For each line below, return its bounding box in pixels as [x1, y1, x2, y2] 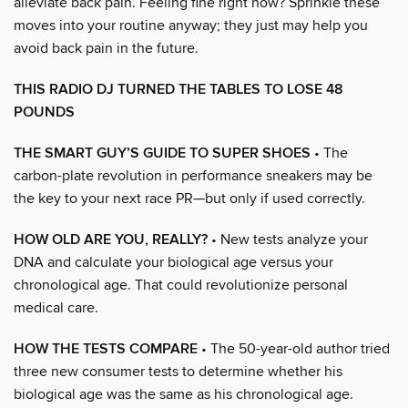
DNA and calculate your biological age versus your [14, 252, 333, 271]
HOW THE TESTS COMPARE [14, 339, 198, 359]
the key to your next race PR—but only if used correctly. [14, 189, 365, 208]
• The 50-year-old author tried [198, 339, 390, 358]
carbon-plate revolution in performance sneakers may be [14, 166, 372, 185]
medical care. [14, 298, 98, 317]
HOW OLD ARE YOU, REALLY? [14, 229, 208, 250]
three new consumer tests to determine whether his [14, 362, 342, 381]
